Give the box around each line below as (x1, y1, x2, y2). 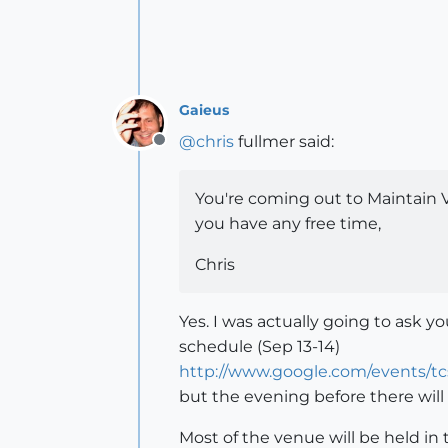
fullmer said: (234, 132, 334, 151)
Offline (158, 141, 211, 160)
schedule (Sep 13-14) (179, 337, 340, 356)
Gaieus (179, 100, 229, 119)
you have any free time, (195, 214, 381, 233)
